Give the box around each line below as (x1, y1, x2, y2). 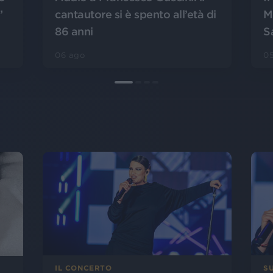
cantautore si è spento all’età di (55, 7, 216, 21)
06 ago (55, 50, 85, 60)
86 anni (55, 24, 93, 38)
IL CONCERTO (55, 263, 112, 272)
